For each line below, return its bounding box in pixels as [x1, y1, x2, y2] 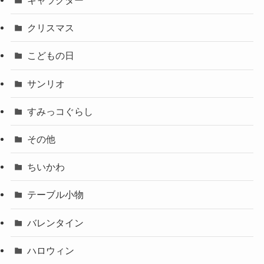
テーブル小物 [27, 189, 84, 200]
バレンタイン [27, 217, 84, 228]
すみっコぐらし [27, 105, 94, 117]
